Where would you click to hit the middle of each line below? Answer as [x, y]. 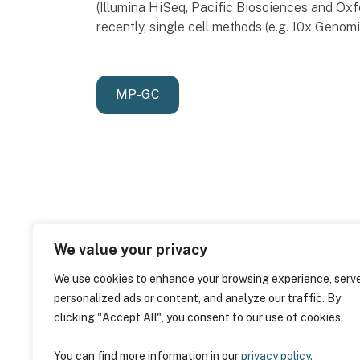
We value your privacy [131, 250]
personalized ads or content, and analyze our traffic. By [197, 298]
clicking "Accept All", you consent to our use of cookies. [198, 317]
